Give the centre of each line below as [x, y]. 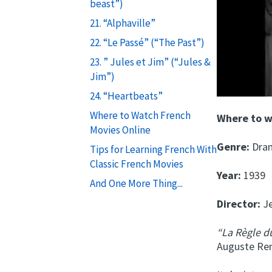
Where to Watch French [140, 115]
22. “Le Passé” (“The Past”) [147, 42]
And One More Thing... [136, 183]
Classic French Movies [136, 164]
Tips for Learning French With [153, 149]
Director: [239, 203]
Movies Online [120, 130]
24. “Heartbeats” [126, 96]
